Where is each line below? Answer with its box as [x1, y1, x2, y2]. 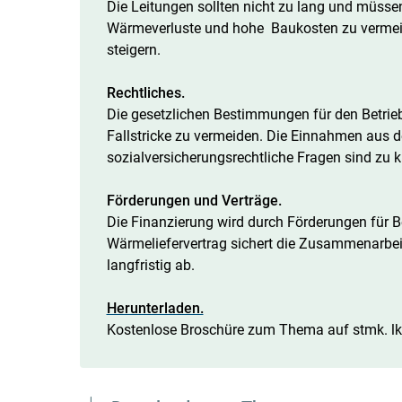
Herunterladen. [106, 299, 204, 317]
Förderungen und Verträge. [106, 191, 282, 209]
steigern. [106, 40, 161, 58]
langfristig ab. [106, 256, 195, 274]
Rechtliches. [106, 83, 185, 101]
